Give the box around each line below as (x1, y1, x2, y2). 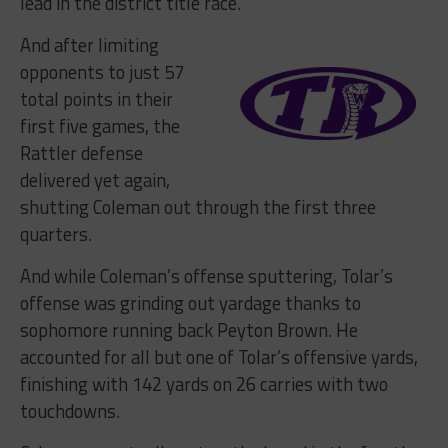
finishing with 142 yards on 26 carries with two (19, 369, 388, 398)
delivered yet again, (19, 165, 170, 194)
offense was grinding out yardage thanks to (19, 288, 361, 317)
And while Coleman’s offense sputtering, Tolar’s (19, 261, 393, 290)
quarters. (19, 219, 92, 248)
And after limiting (19, 30, 159, 59)
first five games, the (19, 111, 180, 140)
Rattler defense (19, 138, 143, 167)
